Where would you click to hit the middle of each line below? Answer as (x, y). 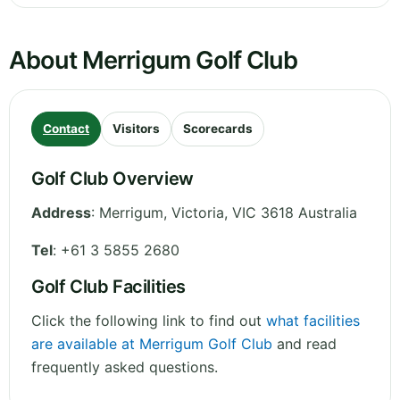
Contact (66, 129)
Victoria (198, 213)
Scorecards (218, 129)
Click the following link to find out (149, 321)
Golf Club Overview (112, 179)
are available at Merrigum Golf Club (152, 344)
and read (304, 344)
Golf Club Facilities (108, 287)
